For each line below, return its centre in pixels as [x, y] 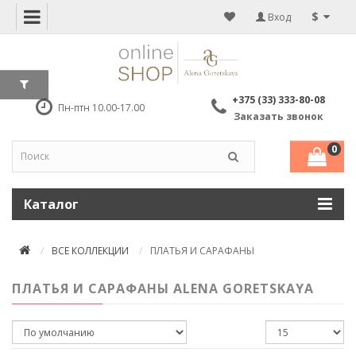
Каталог [51, 204]
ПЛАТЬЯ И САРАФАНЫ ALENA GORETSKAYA [163, 288]
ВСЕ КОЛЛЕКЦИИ [90, 250]
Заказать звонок [279, 116]
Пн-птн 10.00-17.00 [102, 108]
